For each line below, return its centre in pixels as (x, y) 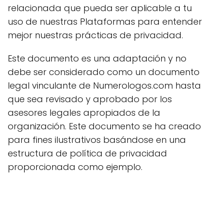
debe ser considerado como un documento (104, 72)
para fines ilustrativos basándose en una (97, 140)
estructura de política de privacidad (87, 153)
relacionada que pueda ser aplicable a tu (100, 8)
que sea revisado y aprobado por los (90, 99)
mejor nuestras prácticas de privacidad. (95, 35)
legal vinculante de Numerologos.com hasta (104, 85)
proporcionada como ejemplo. (75, 167)
